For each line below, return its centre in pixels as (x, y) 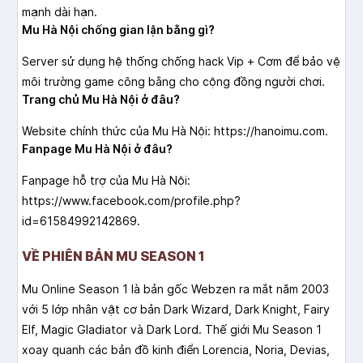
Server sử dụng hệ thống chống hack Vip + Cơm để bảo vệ (181, 62)
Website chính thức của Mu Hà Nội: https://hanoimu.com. (175, 131)
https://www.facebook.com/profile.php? (131, 201)
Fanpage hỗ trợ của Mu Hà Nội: (106, 181)
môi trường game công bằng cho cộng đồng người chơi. (173, 82)
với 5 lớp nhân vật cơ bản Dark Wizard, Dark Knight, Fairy (176, 310)
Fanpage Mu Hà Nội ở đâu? (97, 149)
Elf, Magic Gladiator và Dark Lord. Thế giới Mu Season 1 (172, 330)
